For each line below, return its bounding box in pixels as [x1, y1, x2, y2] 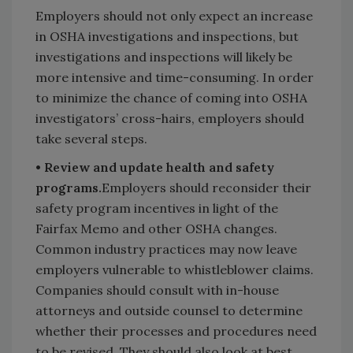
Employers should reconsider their [102, 180, 311, 196]
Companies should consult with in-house [35, 282, 279, 299]
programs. [35, 180, 102, 196]
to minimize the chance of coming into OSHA [35, 90, 307, 106]
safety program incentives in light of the [35, 200, 278, 217]
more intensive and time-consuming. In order [35, 69, 314, 86]
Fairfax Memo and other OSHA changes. [35, 221, 277, 237]
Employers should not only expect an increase [35, 8, 313, 24]
